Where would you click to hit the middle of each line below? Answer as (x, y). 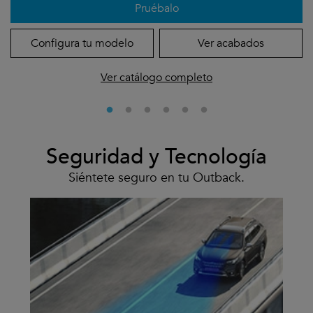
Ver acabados (231, 43)
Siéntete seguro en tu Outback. (156, 177)
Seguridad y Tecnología (156, 156)
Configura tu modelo (82, 43)
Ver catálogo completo (156, 77)
